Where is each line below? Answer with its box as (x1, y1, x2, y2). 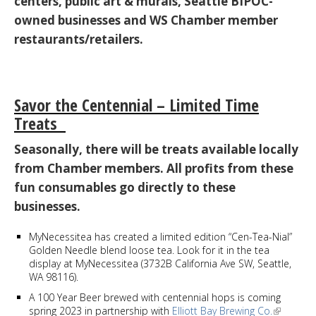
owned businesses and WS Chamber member (14, 11, 278, 28)
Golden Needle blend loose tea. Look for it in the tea (29, 243, 269, 257)
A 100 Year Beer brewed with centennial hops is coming (29, 290, 281, 304)
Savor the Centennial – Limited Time (14, 92, 259, 116)
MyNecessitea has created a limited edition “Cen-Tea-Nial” (29, 229, 292, 243)
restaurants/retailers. (14, 30, 143, 47)
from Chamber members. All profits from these (14, 159, 293, 176)
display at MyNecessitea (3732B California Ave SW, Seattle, (29, 256, 291, 270)
